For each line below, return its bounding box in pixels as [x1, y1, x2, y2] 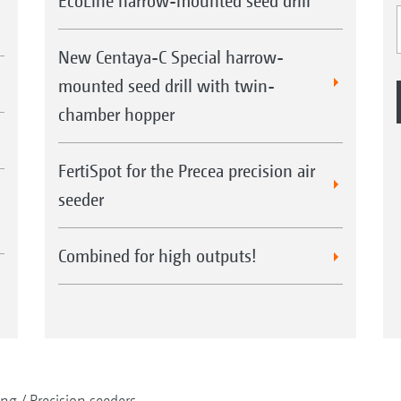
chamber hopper [57, 104, 175, 125]
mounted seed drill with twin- [57, 75, 275, 97]
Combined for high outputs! [57, 245, 257, 267]
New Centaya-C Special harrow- [57, 47, 284, 68]
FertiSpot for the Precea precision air [57, 160, 315, 182]
